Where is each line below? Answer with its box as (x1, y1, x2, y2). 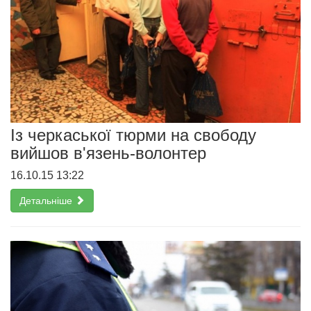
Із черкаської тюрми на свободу (10, 125, 256, 144)
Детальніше (19, 194, 75, 206)
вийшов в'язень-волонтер (10, 143, 206, 162)
